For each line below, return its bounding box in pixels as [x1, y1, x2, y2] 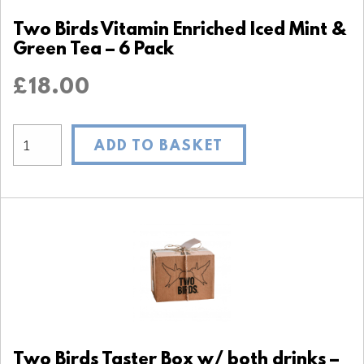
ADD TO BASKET [94, 138, 223, 155]
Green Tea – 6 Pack [13, 39, 174, 60]
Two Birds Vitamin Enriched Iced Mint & [13, 19, 345, 41]
